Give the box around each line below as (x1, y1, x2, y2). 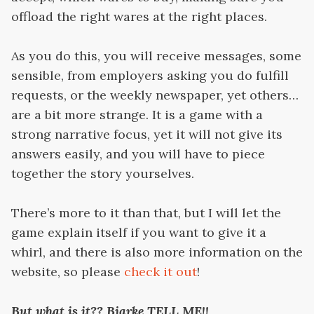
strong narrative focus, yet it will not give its (11, 126, 282, 143)
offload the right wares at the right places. (11, 8, 267, 25)
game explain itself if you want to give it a (11, 224, 266, 241)
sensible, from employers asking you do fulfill (11, 67, 289, 84)
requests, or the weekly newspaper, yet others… (11, 87, 299, 104)
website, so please (11, 264, 124, 280)
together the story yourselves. (11, 165, 194, 182)
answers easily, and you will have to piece (11, 146, 265, 163)
